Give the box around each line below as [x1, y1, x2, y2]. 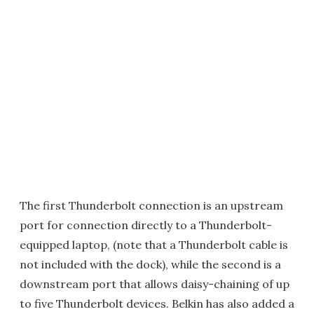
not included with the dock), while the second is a [20, 257, 281, 271]
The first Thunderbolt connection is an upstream [20, 198, 283, 212]
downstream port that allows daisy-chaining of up [20, 276, 289, 291]
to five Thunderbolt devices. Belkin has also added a [20, 296, 294, 310]
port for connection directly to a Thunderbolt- [20, 217, 272, 232]
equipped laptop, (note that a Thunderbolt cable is [20, 237, 288, 252]
